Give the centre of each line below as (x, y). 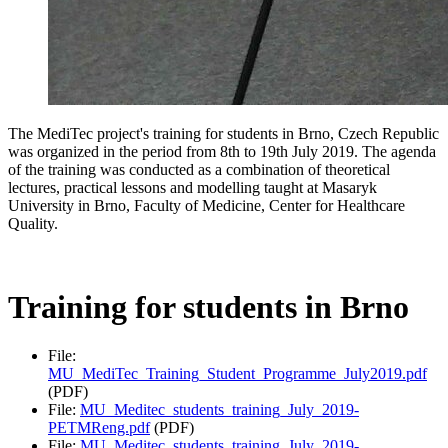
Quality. (33, 224)
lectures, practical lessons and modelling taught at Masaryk (192, 188)
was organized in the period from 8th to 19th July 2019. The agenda (222, 152)
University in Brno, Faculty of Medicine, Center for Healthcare (206, 206)
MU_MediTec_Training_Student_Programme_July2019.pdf (237, 374)
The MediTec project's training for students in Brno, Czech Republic (223, 134)
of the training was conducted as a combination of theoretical (199, 170)
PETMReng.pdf (99, 428)
